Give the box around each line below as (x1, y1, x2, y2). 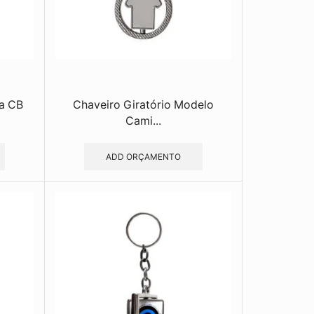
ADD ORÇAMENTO (105, 151, 181, 162)
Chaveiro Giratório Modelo (72, 97, 214, 111)
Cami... (125, 114, 161, 128)
